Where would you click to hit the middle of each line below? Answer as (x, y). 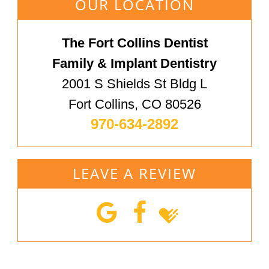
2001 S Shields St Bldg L (134, 84)
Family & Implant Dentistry (134, 64)
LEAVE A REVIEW (134, 174)
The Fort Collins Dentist (134, 43)
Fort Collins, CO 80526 (134, 104)
